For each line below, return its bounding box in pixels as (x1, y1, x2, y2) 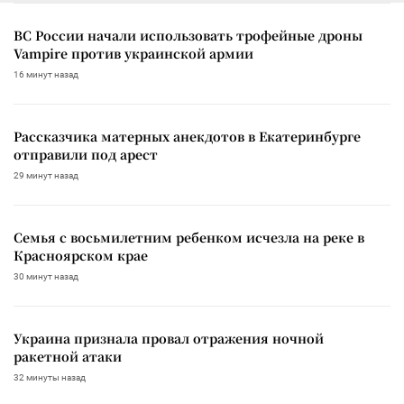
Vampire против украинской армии (14, 43, 253, 62)
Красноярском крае (14, 245, 148, 264)
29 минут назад (14, 170, 78, 180)
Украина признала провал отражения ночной (14, 328, 324, 347)
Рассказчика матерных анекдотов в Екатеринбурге (14, 126, 361, 145)
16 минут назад (14, 69, 78, 79)
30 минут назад (14, 271, 78, 281)
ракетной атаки (14, 346, 122, 365)
